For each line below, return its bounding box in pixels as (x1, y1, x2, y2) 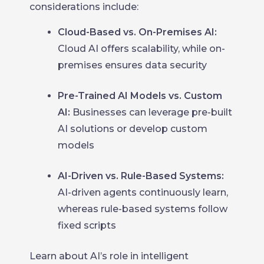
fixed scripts (58, 220, 116, 231)
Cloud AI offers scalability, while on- (58, 43, 225, 54)
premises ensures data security (58, 60, 207, 71)
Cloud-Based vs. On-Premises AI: (58, 27, 217, 38)
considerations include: (29, 1, 138, 12)
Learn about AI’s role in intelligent (29, 250, 189, 262)
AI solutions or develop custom (58, 123, 207, 134)
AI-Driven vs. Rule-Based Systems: (58, 170, 224, 181)
